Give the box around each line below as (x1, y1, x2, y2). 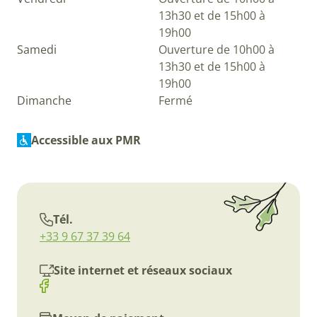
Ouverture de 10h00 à (158, 42, 275, 58)
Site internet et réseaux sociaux (53, 263, 232, 279)
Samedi (17, 42, 57, 58)
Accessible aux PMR (31, 132, 141, 149)
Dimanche (17, 93, 71, 109)
